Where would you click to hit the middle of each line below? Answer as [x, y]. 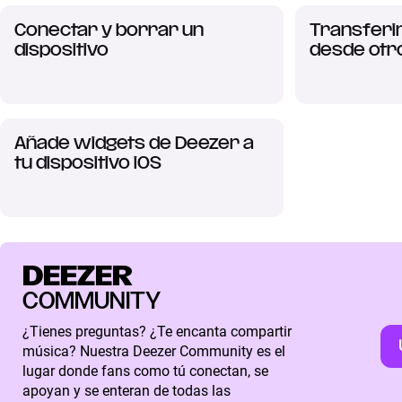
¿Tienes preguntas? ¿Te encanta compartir [157, 331]
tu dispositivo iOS [87, 163]
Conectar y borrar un [109, 31]
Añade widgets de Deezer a [134, 144]
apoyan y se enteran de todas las [126, 390]
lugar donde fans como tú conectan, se [145, 371]
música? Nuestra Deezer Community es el [153, 351]
